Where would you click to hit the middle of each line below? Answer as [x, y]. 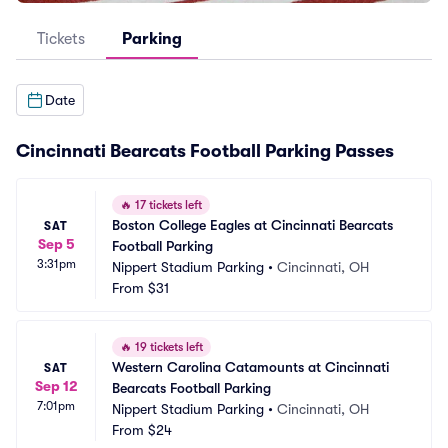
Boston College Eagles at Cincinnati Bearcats [252, 225]
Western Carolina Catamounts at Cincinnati [250, 367]
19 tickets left [167, 347]
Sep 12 [56, 385]
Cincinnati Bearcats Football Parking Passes [205, 151]
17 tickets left [167, 205]
